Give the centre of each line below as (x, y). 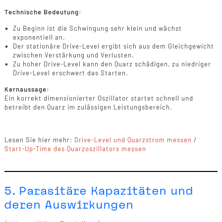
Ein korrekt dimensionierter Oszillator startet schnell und (99, 98)
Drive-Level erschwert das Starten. (70, 73)
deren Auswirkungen (69, 204)
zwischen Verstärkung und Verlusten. (73, 55)
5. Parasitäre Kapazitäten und (99, 191)
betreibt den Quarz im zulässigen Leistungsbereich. (88, 107)
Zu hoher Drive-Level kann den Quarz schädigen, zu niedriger (112, 64)
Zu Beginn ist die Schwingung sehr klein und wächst (97, 28)
